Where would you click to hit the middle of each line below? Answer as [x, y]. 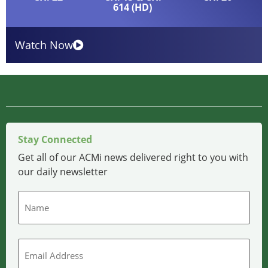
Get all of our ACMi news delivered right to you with [133, 158]
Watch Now [44, 45]
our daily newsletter [63, 172]
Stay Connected [55, 140]
